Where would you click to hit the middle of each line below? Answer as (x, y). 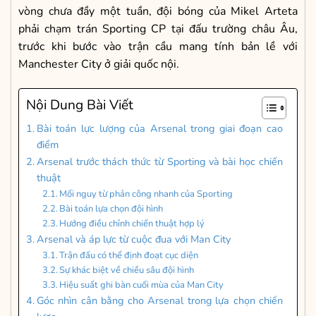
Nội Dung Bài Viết (80, 105)
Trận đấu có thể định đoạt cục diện (129, 256)
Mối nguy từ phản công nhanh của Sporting (146, 194)
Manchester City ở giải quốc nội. (99, 65)
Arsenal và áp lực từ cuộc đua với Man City (133, 239)
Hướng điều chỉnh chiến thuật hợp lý (132, 224)
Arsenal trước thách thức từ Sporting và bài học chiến (159, 162)
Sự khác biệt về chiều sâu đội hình (127, 271)
